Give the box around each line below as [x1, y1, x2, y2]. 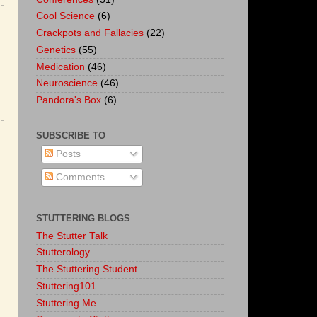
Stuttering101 [36, 280, 96, 292]
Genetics [36, 44, 76, 55]
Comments [52, 172, 105, 183]
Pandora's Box [36, 95, 101, 106]
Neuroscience [36, 78, 98, 89]
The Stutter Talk [36, 230, 108, 241]
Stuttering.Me [36, 297, 96, 309]
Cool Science [36, 11, 95, 22]
